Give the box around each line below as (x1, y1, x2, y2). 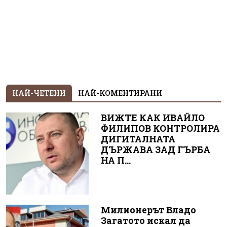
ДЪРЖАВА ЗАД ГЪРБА (100, 143, 210, 156)
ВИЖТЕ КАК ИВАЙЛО (100, 111, 205, 124)
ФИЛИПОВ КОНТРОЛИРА (100, 122, 220, 134)
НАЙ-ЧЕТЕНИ (12, 88, 66, 98)
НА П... (100, 154, 131, 166)
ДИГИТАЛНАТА (100, 133, 175, 145)
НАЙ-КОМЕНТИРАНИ (78, 88, 162, 98)
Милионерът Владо (100, 204, 196, 216)
